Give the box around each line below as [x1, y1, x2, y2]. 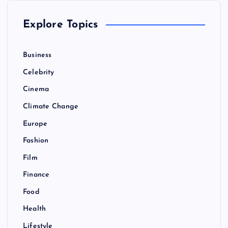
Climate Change [23, 102, 79, 110]
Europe [23, 120, 47, 128]
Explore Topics [23, 19, 98, 31]
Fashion [23, 137, 49, 145]
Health [23, 205, 46, 213]
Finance [23, 171, 50, 179]
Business [23, 51, 52, 60]
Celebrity [23, 68, 54, 76]
